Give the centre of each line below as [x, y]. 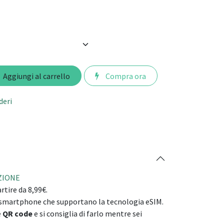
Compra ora [125, 76]
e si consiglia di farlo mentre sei [87, 214]
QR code [17, 214]
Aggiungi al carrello [35, 76]
